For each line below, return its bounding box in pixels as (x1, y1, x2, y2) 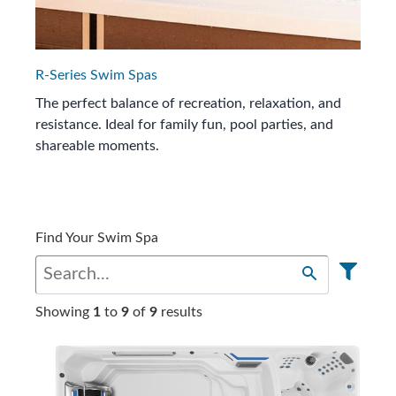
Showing (35, 304, 93, 319)
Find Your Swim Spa (35, 230, 158, 245)
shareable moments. (35, 138, 159, 153)
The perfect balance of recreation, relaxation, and (35, 95, 341, 110)
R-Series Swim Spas (35, 67, 157, 82)
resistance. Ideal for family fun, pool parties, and (35, 117, 333, 132)
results (157, 304, 202, 319)
